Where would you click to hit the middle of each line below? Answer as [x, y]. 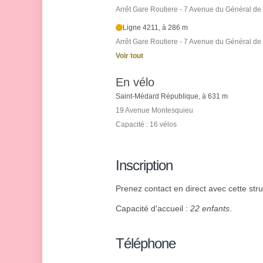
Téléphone [146, 244]
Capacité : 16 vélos [146, 125]
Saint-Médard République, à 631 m [172, 97]
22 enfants [210, 209]
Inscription [144, 166]
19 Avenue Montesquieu [154, 111]
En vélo [135, 82]
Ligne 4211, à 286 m [156, 28]
